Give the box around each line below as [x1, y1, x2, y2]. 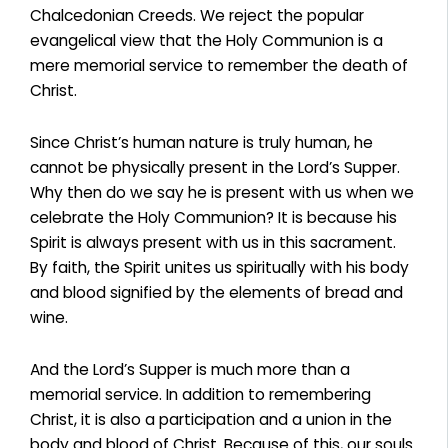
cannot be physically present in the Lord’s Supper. [30, 156, 400, 178]
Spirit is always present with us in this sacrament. [30, 231, 396, 253]
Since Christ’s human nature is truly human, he [30, 131, 373, 153]
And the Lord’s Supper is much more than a [30, 358, 350, 380]
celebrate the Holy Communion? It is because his [30, 206, 397, 228]
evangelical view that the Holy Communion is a [30, 29, 383, 51]
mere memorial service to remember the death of [30, 54, 408, 76]
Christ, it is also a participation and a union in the [30, 408, 392, 430]
